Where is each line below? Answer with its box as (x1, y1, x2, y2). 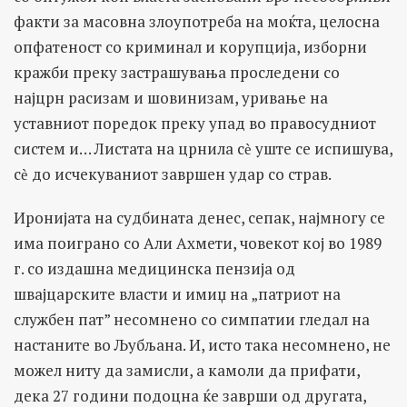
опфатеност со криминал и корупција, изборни (14, 35, 367, 57)
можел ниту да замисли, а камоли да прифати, (14, 359, 360, 381)
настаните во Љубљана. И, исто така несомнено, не (14, 333, 391, 355)
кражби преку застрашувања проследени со (14, 61, 340, 83)
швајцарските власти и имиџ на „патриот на (14, 283, 341, 304)
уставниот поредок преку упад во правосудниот (14, 112, 376, 134)
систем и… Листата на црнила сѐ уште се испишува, (14, 137, 392, 159)
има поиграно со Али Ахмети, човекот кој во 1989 (14, 232, 382, 253)
